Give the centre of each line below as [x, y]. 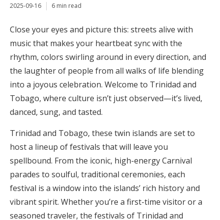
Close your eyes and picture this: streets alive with [101, 29]
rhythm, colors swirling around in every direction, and [108, 57]
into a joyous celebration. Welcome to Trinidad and [103, 84]
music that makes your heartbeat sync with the [96, 43]
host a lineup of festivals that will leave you [89, 147]
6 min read [67, 6]
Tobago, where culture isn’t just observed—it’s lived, [106, 98]
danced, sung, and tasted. [56, 112]
